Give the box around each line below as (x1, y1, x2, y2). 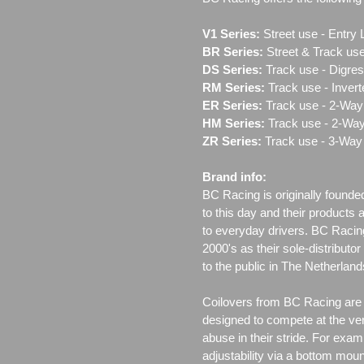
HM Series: (202, 115, 265, 130)
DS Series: (202, 62, 262, 76)
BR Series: (202, 44, 263, 58)
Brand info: (202, 169, 266, 184)
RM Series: (202, 80, 265, 94)
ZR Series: (202, 133, 262, 148)
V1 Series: (202, 26, 260, 41)
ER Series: (202, 97, 262, 112)
